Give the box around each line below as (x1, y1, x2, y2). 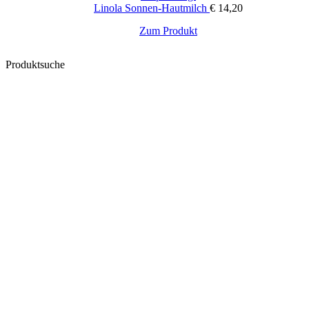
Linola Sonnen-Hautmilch (94, 1, 210, 14)
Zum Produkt (139, 24, 197, 37)
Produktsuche (6, 58, 65, 70)
